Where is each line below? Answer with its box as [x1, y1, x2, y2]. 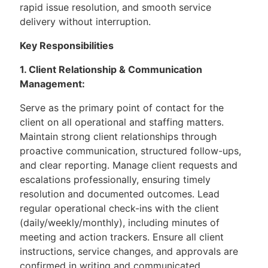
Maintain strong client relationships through [20, 130, 217, 142]
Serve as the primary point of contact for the [20, 102, 224, 114]
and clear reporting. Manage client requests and [20, 159, 237, 171]
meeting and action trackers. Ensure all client [20, 231, 224, 243]
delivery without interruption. [20, 16, 154, 28]
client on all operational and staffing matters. [20, 116, 224, 128]
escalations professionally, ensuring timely [20, 173, 211, 185]
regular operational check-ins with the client [20, 202, 219, 214]
